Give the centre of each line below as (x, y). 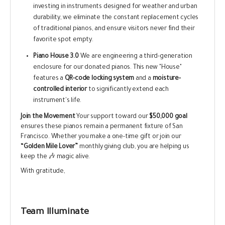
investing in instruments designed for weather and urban (115, 7)
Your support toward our (112, 117)
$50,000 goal (168, 117)
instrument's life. (58, 101)
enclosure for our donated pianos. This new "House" (107, 68)
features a (49, 79)
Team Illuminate (55, 213)
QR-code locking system (99, 79)
